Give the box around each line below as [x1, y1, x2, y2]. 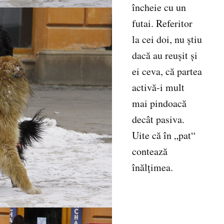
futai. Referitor [132, 16, 192, 30]
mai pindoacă [132, 96, 186, 110]
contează [132, 144, 167, 158]
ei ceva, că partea [132, 64, 202, 78]
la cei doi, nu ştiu [132, 32, 202, 46]
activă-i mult [132, 80, 184, 94]
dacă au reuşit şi [132, 48, 197, 62]
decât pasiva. [132, 112, 184, 126]
